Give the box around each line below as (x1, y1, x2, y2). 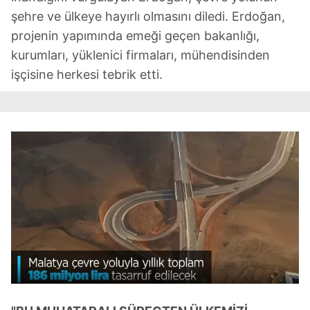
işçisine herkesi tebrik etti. (11, 67, 163, 82)
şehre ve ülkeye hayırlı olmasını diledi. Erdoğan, (11, 9, 285, 24)
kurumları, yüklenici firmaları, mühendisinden (11, 48, 270, 63)
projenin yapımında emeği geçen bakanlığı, (11, 28, 259, 44)
